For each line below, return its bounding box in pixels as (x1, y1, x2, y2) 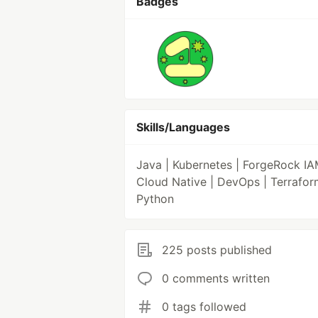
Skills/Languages (136, 120, 230, 134)
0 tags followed (162, 300, 246, 314)
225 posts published (162, 243, 272, 257)
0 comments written (162, 271, 270, 285)
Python (136, 192, 174, 206)
